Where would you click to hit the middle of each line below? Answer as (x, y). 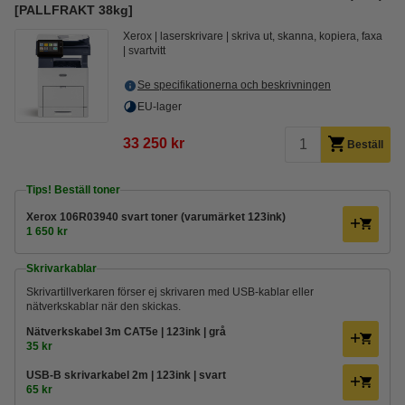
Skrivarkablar (61, 268)
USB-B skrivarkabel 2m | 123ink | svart (126, 375)
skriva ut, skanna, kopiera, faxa (307, 36)
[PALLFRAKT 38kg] (74, 10)
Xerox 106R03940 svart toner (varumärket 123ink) (156, 217)
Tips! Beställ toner (73, 190)
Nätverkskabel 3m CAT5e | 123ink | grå (126, 332)
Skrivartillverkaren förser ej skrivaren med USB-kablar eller (170, 292)
